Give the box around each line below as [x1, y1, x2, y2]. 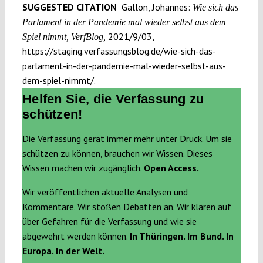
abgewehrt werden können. [22, 230, 130, 242]
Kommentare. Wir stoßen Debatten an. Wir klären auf [22, 201, 231, 213]
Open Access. [143, 162, 199, 174]
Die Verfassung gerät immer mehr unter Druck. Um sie [22, 133, 232, 145]
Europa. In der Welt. [22, 245, 104, 257]
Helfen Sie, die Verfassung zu [22, 92, 204, 107]
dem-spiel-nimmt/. [22, 74, 96, 86]
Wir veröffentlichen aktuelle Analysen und [22, 186, 188, 198]
